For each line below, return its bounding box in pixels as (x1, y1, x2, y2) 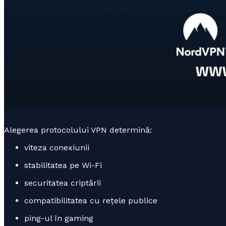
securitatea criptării (24, 178, 101, 188)
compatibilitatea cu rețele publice (24, 195, 157, 205)
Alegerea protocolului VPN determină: (4, 125, 152, 135)
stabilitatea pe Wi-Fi (24, 160, 102, 170)
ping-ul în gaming (24, 213, 93, 223)
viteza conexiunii (24, 142, 89, 152)
